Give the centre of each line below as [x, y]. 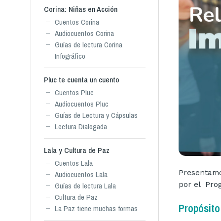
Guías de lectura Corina [89, 45]
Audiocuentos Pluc [82, 104]
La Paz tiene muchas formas [96, 208]
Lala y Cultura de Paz [77, 150]
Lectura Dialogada [81, 127]
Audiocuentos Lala [81, 174]
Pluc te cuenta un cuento [82, 80]
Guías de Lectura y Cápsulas [96, 115]
